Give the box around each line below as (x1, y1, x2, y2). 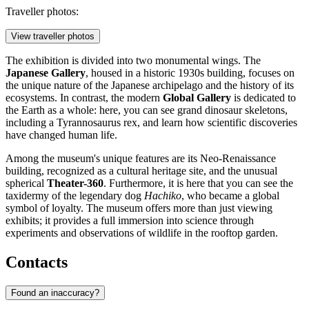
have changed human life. (6, 128, 117, 141)
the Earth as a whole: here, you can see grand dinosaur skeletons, (6, 103, 288, 116)
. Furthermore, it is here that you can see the (103, 177, 293, 189)
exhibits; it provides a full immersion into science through (6, 214, 254, 226)
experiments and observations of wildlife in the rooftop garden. (6, 226, 278, 239)
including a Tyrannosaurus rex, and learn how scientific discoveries (6, 116, 297, 128)
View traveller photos (11, 30, 94, 41)
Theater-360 (47, 177, 103, 189)
